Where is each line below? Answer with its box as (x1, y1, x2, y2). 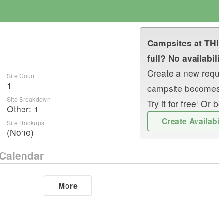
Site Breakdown (6, 94, 51, 103)
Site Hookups (6, 118, 44, 127)
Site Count (6, 71, 36, 80)
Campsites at (147, 36, 204, 49)
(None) (6, 126, 34, 138)
